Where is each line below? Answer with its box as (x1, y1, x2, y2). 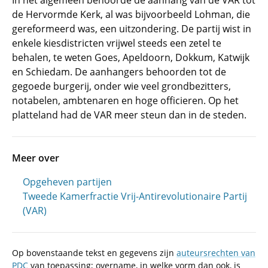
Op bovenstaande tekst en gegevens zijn (12, 247, 176, 258)
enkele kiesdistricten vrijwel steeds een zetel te (12, 36, 221, 50)
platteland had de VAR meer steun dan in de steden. (12, 108, 246, 121)
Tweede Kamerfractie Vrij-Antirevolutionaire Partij (23, 190, 247, 203)
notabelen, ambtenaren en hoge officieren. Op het (12, 94, 239, 107)
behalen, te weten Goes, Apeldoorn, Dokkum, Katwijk (12, 51, 249, 64)
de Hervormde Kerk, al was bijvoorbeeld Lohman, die (12, 8, 250, 21)
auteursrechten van (176, 247, 255, 258)
